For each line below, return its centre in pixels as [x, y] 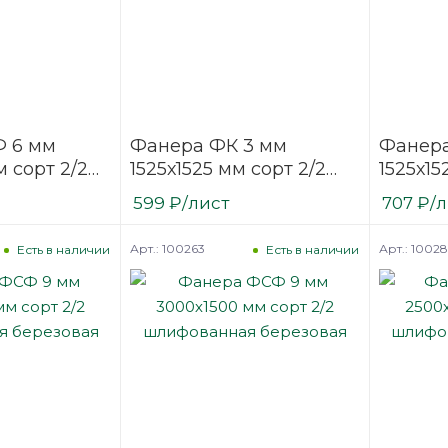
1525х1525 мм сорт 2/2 [228, 169]
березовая [179, 215]
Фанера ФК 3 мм [209, 146]
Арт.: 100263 [168, 249]
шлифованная [198, 192]
